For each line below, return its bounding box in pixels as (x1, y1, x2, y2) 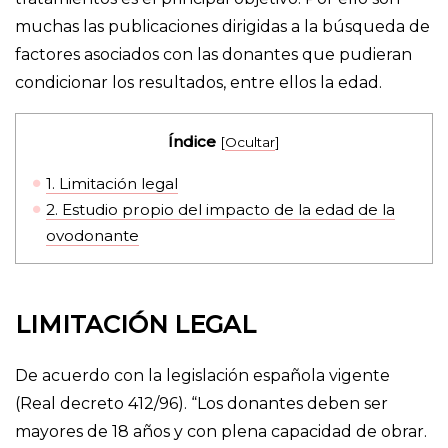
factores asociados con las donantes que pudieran (15, 45, 412, 65)
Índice (168, 132, 216, 152)
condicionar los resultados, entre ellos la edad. (15, 73, 382, 93)
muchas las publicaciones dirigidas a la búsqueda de (15, 17, 430, 37)
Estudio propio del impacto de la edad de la (58, 199, 396, 219)
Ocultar (225, 134, 275, 151)
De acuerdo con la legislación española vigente (15, 366, 390, 386)
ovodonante (46, 225, 140, 245)
